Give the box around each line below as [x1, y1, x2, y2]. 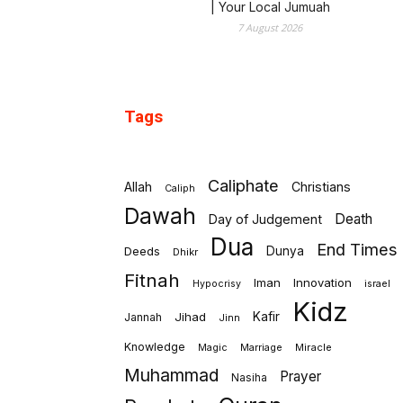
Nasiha [231, 372, 267, 384]
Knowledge [124, 340, 185, 354]
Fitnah [124, 269, 180, 291]
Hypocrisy [193, 278, 241, 290]
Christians [291, 179, 351, 194]
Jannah [124, 310, 162, 324]
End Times [317, 239, 398, 259]
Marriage [240, 341, 282, 354]
